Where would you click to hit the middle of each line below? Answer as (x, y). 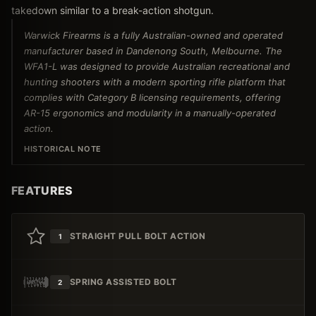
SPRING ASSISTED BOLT (123, 282)
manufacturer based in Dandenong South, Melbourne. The (153, 51)
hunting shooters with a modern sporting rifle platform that (155, 82)
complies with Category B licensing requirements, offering (152, 97)
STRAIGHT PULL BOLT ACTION (138, 236)
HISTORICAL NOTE (63, 149)
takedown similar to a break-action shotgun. (113, 10)
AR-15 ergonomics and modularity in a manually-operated (150, 113)
